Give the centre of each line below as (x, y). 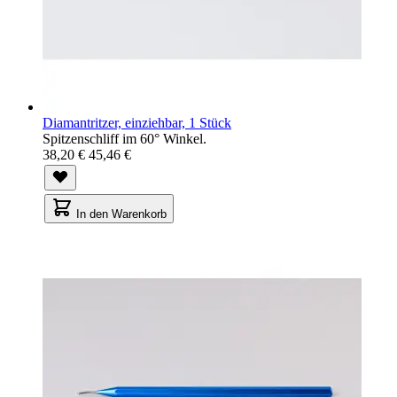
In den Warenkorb (121, 214)
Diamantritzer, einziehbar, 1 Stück (137, 122)
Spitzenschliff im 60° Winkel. (125, 138)
